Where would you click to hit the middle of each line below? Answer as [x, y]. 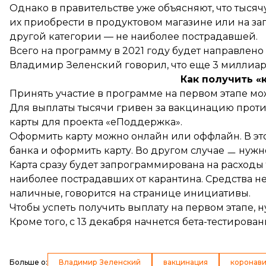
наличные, [37, 193]
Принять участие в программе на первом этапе [130, 94]
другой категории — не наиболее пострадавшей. [134, 37]
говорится [91, 193]
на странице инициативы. [183, 193]
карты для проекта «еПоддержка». [96, 122]
